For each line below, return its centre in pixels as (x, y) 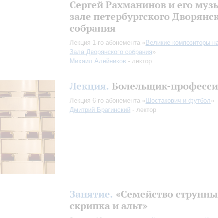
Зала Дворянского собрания (111, 52)
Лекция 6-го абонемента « (108, 100)
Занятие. (91, 194)
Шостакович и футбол (178, 100)
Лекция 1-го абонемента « (108, 43)
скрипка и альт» (109, 206)
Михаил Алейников (98, 61)
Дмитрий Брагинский (100, 110)
